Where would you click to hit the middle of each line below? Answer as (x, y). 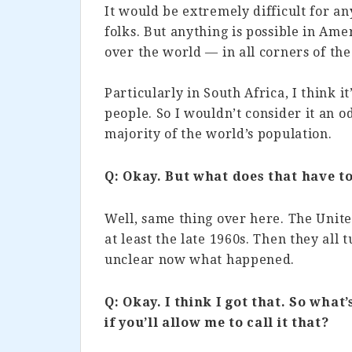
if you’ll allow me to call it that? (217, 323)
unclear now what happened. (200, 260)
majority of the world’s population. (218, 134)
